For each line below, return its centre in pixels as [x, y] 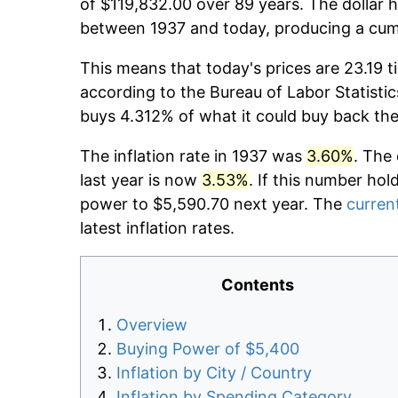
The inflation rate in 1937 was [193, 156]
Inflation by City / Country [214, 373]
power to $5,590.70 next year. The [213, 204]
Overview [152, 325]
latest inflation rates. [157, 228]
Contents [258, 285]
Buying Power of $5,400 [208, 349]
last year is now [141, 180]
